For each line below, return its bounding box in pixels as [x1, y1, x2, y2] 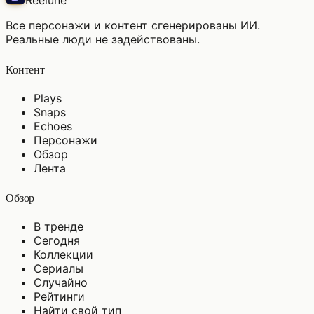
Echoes [34, 118, 72, 133]
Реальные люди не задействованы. [6, 32, 200, 47]
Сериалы [34, 261, 83, 276]
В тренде [34, 219, 83, 234]
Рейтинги [34, 289, 85, 304]
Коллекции [34, 247, 93, 262]
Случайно [34, 275, 88, 290]
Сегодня [34, 233, 80, 248]
